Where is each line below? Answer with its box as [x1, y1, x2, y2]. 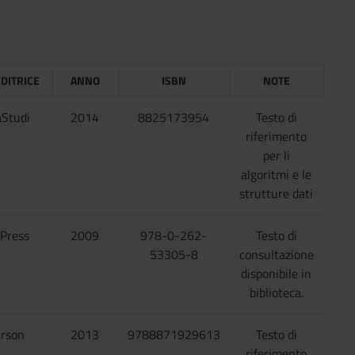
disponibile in [241, 264, 312, 283]
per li [262, 146, 290, 165]
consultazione [239, 245, 314, 264]
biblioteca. [249, 283, 303, 302]
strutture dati [239, 184, 314, 203]
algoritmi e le [241, 165, 312, 184]
